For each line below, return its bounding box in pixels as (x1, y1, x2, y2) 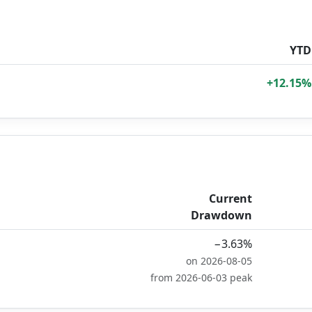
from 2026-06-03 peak (150, 271, 252, 284)
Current (209, 191, 252, 206)
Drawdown (191, 208, 252, 223)
